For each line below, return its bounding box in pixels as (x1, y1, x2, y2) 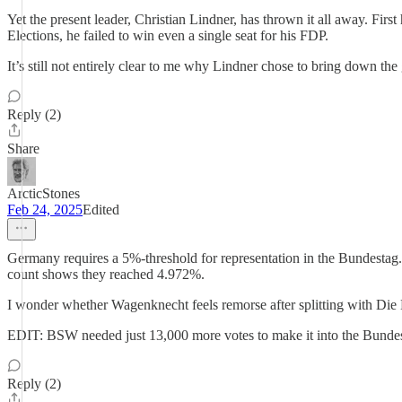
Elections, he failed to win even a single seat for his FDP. (7, 28, 328, 43)
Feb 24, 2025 (7, 202, 83, 217)
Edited (83, 202, 119, 217)
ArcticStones (7, 186, 80, 201)
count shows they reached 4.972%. (7, 267, 205, 282)
